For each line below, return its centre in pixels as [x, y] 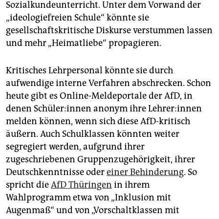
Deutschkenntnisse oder [56, 172]
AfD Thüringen [81, 185]
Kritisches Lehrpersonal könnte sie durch [89, 71]
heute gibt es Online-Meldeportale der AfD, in [99, 96]
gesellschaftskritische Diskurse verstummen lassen [109, 31]
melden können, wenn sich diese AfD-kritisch [98, 121]
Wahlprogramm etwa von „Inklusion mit [88, 198]
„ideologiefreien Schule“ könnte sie [77, 18]
